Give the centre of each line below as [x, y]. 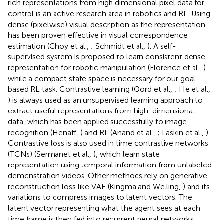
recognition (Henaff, [44, 132]
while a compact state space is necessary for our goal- [104, 78]
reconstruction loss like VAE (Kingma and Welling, [95, 186]
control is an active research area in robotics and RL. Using [109, 13]
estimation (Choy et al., [49, 46]
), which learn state [126, 154]
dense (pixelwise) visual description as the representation [107, 24]
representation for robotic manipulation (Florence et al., [106, 67]
